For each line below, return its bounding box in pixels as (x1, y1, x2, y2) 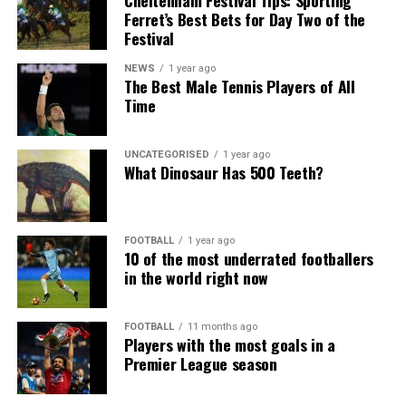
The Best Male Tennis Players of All (123, 74, 355, 99)
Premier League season (123, 352, 277, 376)
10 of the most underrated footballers (123, 246, 373, 271)
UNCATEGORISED (123, 149, 209, 161)
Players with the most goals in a (123, 333, 335, 357)
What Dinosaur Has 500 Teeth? (123, 160, 324, 185)
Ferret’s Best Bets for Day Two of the (123, 7, 365, 32)
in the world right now (123, 266, 269, 290)
